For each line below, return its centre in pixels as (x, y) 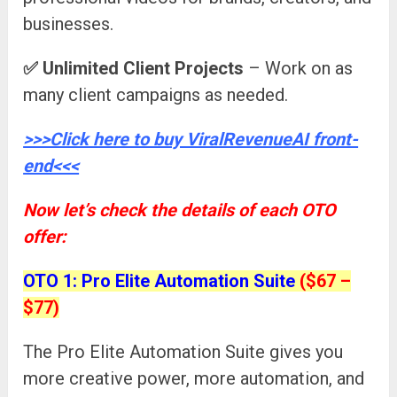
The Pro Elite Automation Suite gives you (183, 352)
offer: (45, 237)
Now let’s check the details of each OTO (180, 210)
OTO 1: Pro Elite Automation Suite (162, 281)
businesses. (69, 24)
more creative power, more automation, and (194, 379)
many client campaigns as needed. (156, 95)
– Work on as (299, 69)
